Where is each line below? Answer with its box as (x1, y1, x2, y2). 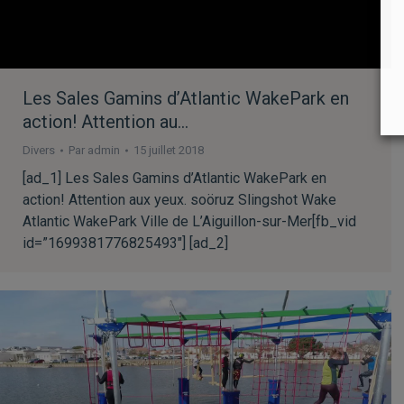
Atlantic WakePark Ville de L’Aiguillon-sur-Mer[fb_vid (23, 212, 356, 230)
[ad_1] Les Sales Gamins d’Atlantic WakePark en (23, 169, 326, 187)
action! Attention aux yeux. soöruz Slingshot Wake (23, 190, 336, 208)
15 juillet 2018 (133, 142, 204, 157)
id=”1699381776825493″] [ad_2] (23, 234, 228, 252)
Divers (23, 142, 55, 157)
